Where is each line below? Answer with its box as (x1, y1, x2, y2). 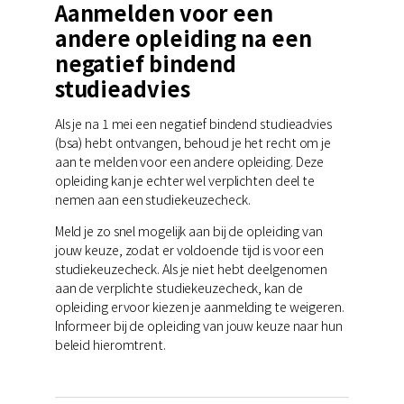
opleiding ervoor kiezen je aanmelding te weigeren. (54, 297, 344, 317)
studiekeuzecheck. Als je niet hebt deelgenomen (54, 259, 328, 279)
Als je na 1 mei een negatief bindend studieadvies (54, 113, 332, 133)
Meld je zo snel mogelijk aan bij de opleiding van (54, 221, 323, 241)
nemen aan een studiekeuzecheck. (54, 188, 251, 208)
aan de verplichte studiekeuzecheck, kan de (54, 278, 303, 298)
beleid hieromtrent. (54, 335, 166, 354)
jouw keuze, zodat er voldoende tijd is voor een (54, 240, 325, 260)
